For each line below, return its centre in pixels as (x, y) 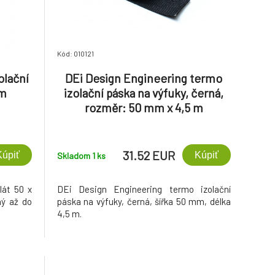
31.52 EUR (149, 155)
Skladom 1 (77, 155)
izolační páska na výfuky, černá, (144, 93)
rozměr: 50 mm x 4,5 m (144, 107)
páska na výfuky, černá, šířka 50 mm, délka (144, 201)
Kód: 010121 (75, 53)
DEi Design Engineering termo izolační (144, 189)
